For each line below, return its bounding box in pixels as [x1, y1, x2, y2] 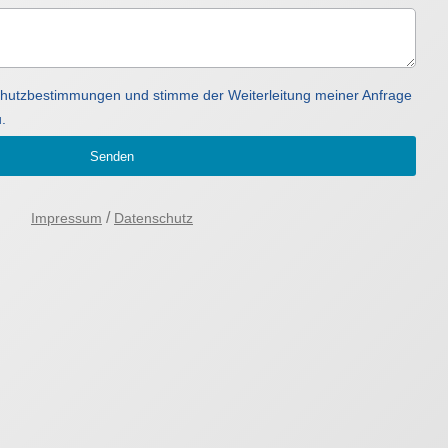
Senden [90, 148, 134, 164]
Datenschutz [114, 210, 193, 226]
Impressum [31, 210, 102, 226]
